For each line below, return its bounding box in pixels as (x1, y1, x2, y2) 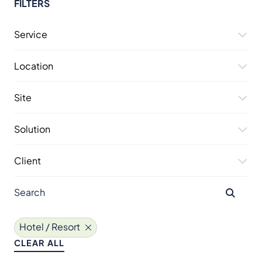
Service (14, 28, 47, 40)
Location (14, 60, 53, 72)
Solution (14, 123, 50, 135)
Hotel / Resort (19, 220, 80, 233)
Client (14, 154, 41, 167)
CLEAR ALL (14, 237, 64, 248)
